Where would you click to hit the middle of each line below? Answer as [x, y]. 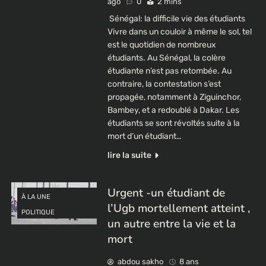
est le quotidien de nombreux [161, 45]
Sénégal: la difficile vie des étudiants [176, 18]
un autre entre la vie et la [171, 224]
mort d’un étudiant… [144, 136]
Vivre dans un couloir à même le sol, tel [179, 31]
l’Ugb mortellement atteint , [179, 208]
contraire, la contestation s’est [164, 84]
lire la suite [129, 155]
